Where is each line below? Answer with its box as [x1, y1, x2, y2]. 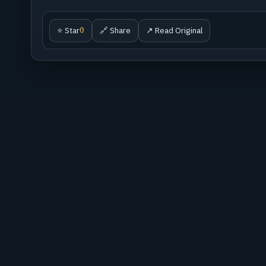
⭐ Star [57, 24, 80, 36]
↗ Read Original [146, 24, 203, 36]
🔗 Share [100, 24, 131, 36]
